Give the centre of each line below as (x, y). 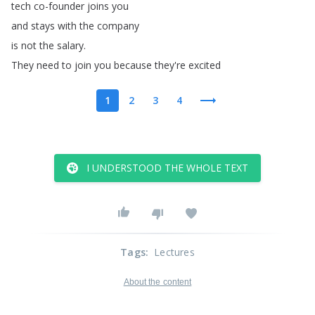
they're (170, 65)
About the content (157, 282)
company (118, 26)
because (133, 65)
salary (70, 45)
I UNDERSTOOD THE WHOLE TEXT (167, 168)
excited (205, 65)
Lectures (174, 252)
